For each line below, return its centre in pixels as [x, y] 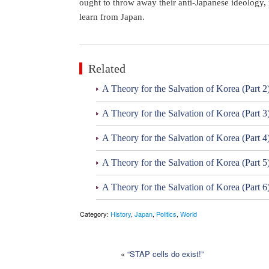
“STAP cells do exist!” [165, 254]
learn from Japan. [112, 17]
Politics [166, 214]
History [121, 214]
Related [107, 69]
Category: [95, 214]
